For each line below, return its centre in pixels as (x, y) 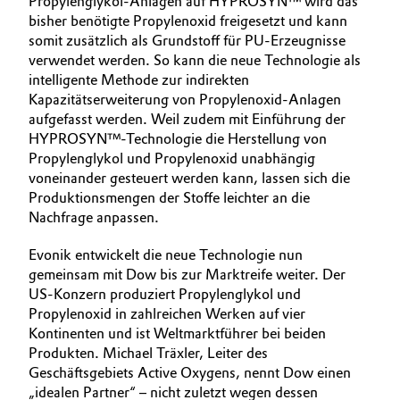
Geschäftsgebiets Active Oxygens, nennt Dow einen (190, 373)
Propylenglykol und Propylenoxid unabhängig (172, 158)
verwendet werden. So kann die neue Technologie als (195, 60)
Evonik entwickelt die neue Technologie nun (166, 255)
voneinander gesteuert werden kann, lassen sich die (189, 178)
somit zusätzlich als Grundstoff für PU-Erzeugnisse (187, 41)
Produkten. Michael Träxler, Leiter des (148, 353)
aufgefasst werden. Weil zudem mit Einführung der (187, 119)
